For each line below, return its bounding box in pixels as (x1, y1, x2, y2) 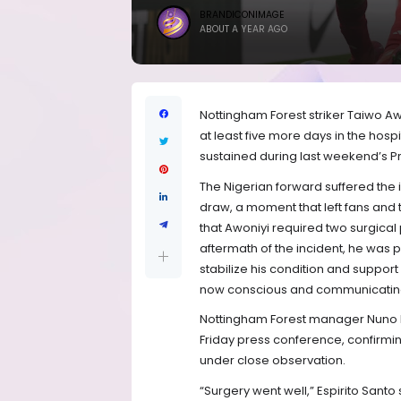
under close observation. (200, 352, 346, 370)
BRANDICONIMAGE (200, 8, 285, 21)
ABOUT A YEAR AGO (200, 22, 287, 36)
